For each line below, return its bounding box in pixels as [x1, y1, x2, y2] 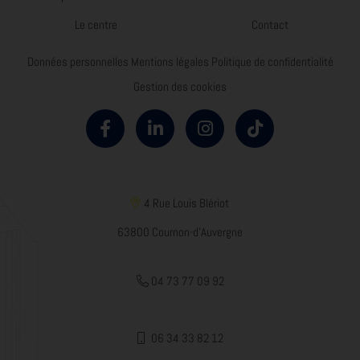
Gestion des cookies [133, 78, 227, 94]
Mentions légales [130, 53, 209, 69]
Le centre [75, 16, 117, 32]
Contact [252, 16, 288, 32]
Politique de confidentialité [211, 53, 333, 69]
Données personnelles [27, 53, 129, 69]
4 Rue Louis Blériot [144, 194, 229, 211]
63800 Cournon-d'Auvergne [117, 223, 243, 239]
